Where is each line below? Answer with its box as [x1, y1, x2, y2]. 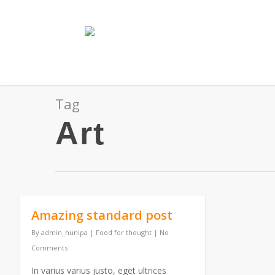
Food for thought [95, 227, 152, 237]
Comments [31, 242, 68, 252]
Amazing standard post [31, 206, 172, 223]
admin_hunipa [41, 227, 88, 237]
